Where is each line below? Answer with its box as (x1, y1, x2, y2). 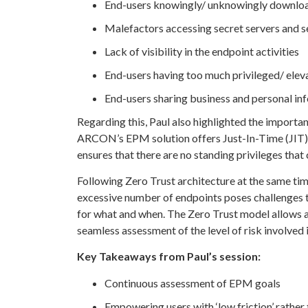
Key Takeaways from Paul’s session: (77, 250, 261, 263)
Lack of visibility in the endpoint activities (104, 44, 299, 58)
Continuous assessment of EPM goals (104, 276, 280, 289)
